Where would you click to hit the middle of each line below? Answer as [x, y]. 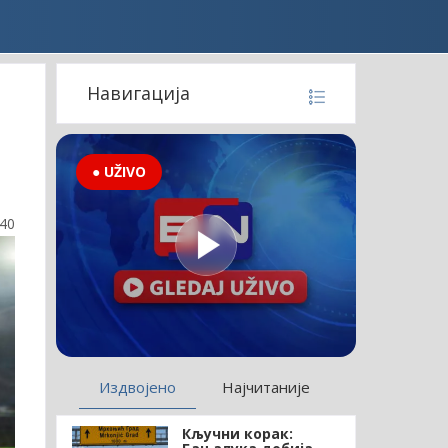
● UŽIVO [118, 171]
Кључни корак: [237, 433]
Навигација [138, 93]
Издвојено [138, 386]
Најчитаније [266, 386]
